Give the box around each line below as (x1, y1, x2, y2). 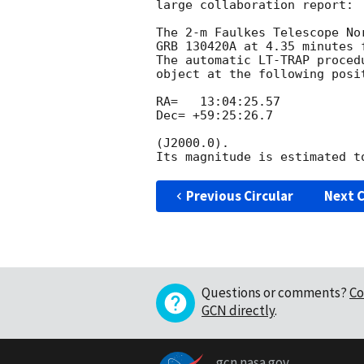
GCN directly (201, 301, 275, 320)
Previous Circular (185, 187, 293, 206)
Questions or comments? (201, 284, 347, 302)
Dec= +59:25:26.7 (156, 108, 273, 123)
